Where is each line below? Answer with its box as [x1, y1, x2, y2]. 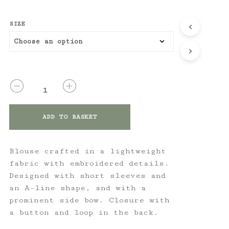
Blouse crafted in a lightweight [9, 146, 166, 155]
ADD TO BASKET [42, 112, 97, 121]
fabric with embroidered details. [9, 158, 169, 168]
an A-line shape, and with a [9, 183, 146, 192]
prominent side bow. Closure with [9, 195, 170, 204]
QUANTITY [8, 80, 42, 87]
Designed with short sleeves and [9, 171, 166, 180]
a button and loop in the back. [9, 208, 158, 217]
